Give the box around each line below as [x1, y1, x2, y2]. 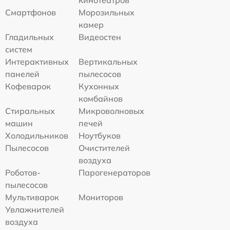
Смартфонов [5, 7, 56, 18]
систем [5, 44, 32, 55]
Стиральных [5, 106, 55, 117]
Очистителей [79, 143, 130, 154]
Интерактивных [5, 56, 69, 67]
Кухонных [79, 81, 120, 92]
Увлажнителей [5, 204, 64, 215]
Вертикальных [79, 56, 138, 67]
